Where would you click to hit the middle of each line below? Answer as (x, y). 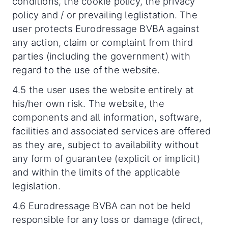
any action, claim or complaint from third (103, 42)
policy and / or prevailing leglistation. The (105, 15)
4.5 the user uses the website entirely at (103, 90)
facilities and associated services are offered (112, 131)
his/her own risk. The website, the (88, 103)
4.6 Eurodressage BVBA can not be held (102, 206)
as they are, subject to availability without (106, 145)
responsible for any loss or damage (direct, (108, 219)
